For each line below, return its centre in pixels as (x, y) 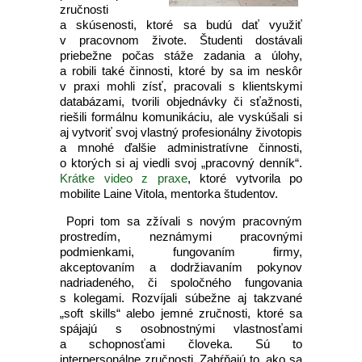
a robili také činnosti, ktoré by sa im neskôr (181, 71)
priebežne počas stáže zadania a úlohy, (181, 55)
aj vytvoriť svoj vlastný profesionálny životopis (181, 132)
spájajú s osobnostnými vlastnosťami (181, 328)
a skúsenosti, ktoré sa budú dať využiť (181, 25)
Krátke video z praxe (124, 178)
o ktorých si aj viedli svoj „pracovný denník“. (181, 163)
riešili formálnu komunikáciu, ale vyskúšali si (181, 117)
